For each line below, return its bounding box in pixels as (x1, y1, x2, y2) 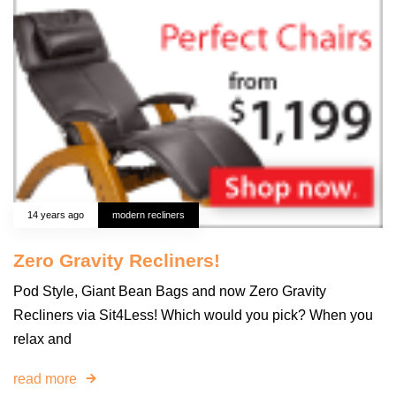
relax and (13, 331, 72, 347)
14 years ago (27, 209, 84, 221)
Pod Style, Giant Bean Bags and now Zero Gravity (13, 284, 326, 300)
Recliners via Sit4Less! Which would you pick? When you (13, 308, 373, 324)
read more (13, 370, 77, 386)
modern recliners (112, 209, 185, 221)
